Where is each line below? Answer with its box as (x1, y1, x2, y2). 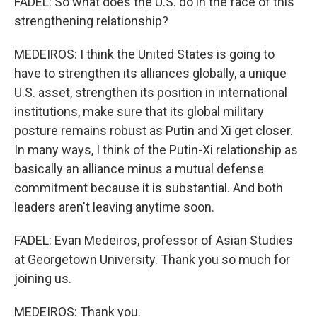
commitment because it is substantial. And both (14, 180, 283, 195)
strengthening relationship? (14, 13, 168, 28)
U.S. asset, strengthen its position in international (14, 85, 287, 100)
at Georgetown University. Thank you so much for (14, 252, 290, 267)
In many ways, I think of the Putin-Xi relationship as (14, 142, 298, 157)
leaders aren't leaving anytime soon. (14, 200, 214, 214)
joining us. (14, 271, 71, 286)
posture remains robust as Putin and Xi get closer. (14, 123, 293, 138)
